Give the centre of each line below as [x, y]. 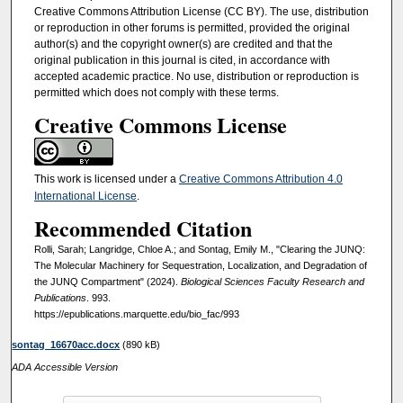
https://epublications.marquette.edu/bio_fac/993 [136, 314]
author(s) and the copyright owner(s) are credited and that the [183, 45]
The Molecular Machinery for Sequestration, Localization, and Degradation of [200, 266]
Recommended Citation [143, 228]
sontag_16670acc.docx [66, 344]
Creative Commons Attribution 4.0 [260, 179]
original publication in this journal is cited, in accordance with [182, 61]
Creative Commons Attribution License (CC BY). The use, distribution [201, 12]
